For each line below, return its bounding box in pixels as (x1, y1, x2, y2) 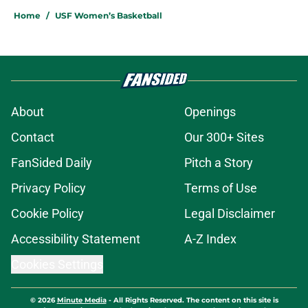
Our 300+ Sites (184, 130, 264, 145)
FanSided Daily (11, 155, 92, 170)
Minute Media (56, 296, 107, 305)
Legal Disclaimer (184, 206, 275, 221)
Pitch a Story (184, 155, 253, 170)
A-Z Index (184, 232, 236, 247)
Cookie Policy (11, 206, 84, 221)
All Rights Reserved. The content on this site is (113, 296, 278, 305)
